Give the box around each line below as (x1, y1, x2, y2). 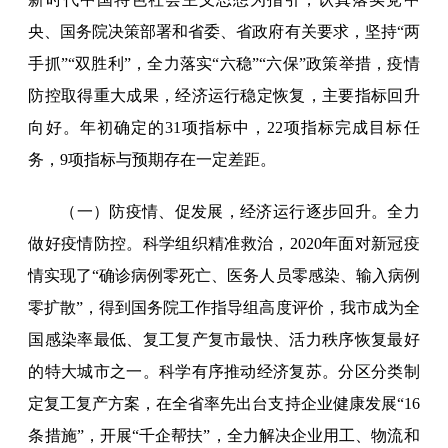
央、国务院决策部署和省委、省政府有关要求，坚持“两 (28, 23, 420, 41)
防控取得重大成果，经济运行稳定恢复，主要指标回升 (28, 87, 420, 105)
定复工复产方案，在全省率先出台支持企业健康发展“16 (28, 395, 420, 413)
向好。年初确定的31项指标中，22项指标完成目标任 (28, 119, 420, 137)
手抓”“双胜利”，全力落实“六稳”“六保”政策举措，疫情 (28, 55, 420, 73)
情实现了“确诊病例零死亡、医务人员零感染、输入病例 (28, 267, 420, 285)
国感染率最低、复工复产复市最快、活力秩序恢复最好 (28, 331, 420, 349)
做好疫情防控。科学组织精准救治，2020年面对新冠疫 (28, 235, 420, 253)
